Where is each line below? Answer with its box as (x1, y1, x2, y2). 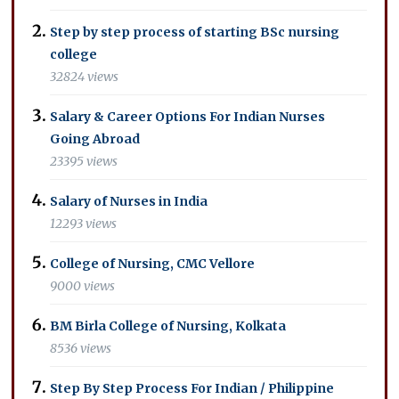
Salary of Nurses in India (50, 192, 208, 209)
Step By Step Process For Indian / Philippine (50, 379, 335, 396)
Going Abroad (50, 130, 141, 147)
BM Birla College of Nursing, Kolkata (50, 317, 287, 334)
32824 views (50, 69, 119, 85)
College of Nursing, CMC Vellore (50, 255, 256, 272)
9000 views (50, 278, 116, 295)
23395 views (50, 153, 118, 170)
